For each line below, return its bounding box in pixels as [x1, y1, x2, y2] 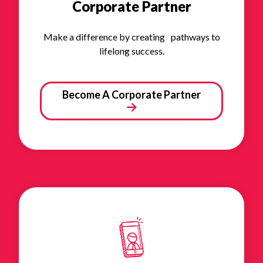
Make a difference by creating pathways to [43, 31, 220, 42]
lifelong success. [99, 45, 164, 56]
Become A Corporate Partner [62, 87, 201, 101]
